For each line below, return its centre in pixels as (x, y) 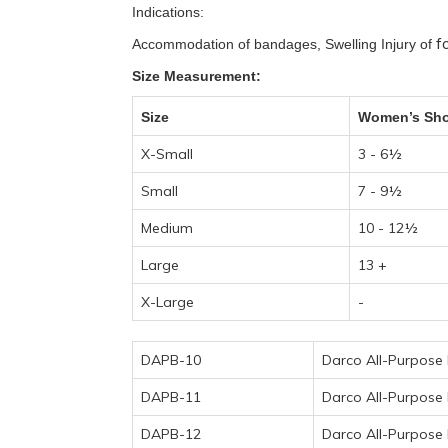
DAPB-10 (171, 360)
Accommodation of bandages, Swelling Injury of (284, 44)
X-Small (167, 154)
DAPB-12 (171, 434)
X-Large (167, 302)
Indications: (168, 12)
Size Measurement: (196, 76)
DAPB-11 (171, 397)
